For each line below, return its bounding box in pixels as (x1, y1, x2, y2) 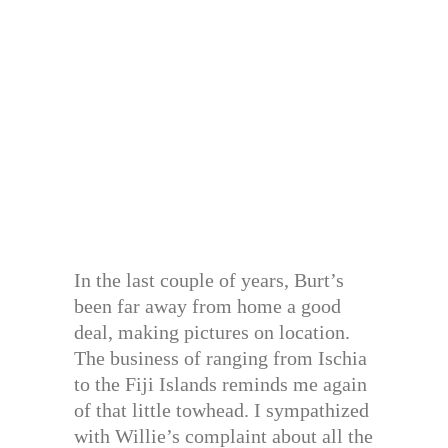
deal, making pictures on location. (74, 321, 350, 344)
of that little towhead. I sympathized (74, 399, 369, 422)
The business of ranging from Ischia (74, 347, 367, 370)
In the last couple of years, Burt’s (74, 269, 344, 292)
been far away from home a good (74, 295, 341, 318)
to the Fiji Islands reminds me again (74, 373, 367, 396)
